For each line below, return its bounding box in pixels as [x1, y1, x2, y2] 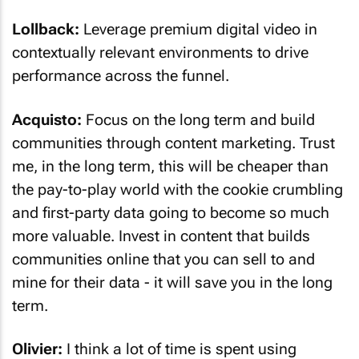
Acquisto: [12, 110, 82, 129]
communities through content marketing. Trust [12, 133, 335, 152]
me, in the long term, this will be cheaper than [12, 156, 329, 175]
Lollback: [12, 20, 79, 38]
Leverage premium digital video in [79, 20, 317, 38]
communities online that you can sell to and [12, 249, 315, 268]
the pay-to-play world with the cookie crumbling [12, 179, 343, 199]
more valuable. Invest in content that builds [12, 226, 310, 245]
